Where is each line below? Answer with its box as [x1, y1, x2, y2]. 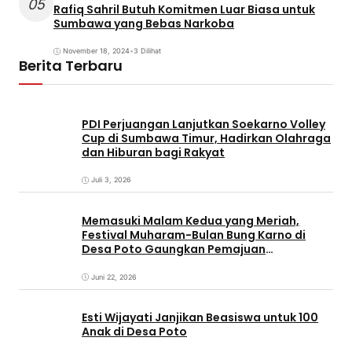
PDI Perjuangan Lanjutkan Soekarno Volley [82, 115, 325, 132]
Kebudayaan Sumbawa [82, 255, 216, 272]
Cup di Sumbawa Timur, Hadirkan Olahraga [82, 130, 331, 146]
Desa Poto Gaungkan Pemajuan [82, 241, 266, 258]
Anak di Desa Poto [82, 324, 187, 340]
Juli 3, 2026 [91, 175, 131, 185]
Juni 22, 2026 [91, 272, 137, 281]
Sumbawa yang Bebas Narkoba [53, 15, 234, 31]
